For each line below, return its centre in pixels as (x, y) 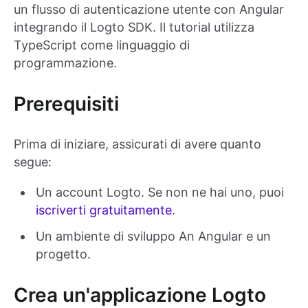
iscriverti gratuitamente (104, 210)
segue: (33, 162)
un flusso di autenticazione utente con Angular (149, 10)
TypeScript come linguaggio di (102, 45)
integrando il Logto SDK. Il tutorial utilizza (134, 27)
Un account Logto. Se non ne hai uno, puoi (160, 192)
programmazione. (65, 63)
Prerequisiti (66, 104)
